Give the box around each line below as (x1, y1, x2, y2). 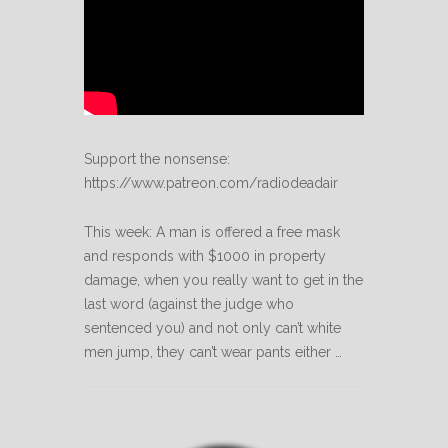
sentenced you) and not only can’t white (84, 320, 341, 336)
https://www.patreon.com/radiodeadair (84, 175, 338, 191)
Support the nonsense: (84, 151, 230, 167)
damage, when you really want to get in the (84, 272, 363, 288)
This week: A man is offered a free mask (84, 224, 340, 240)
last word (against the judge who (84, 296, 294, 312)
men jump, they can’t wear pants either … (84, 344, 342, 360)
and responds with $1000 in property (84, 248, 326, 264)
